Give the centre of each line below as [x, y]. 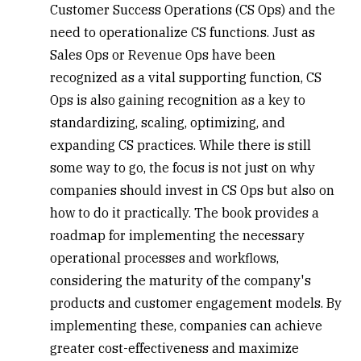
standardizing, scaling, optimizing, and [168, 122]
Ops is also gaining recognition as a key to [178, 100]
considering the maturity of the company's [181, 280]
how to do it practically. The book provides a [185, 212]
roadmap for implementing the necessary [178, 235]
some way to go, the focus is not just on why [183, 167]
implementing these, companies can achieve [187, 325]
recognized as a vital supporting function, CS [186, 77]
